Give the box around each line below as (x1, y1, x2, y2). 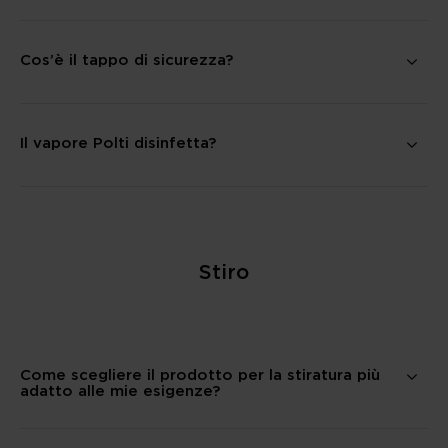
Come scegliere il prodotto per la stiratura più (20, 366, 380, 382)
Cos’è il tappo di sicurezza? (20, 51, 233, 67)
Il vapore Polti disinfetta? (20, 134, 216, 150)
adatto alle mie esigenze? (20, 382, 220, 398)
